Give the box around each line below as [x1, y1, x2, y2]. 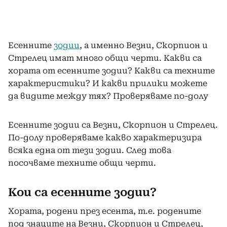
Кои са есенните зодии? [8, 185, 157, 199]
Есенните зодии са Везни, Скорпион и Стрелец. [8, 120, 218, 130]
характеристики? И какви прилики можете [8, 78, 207, 88]
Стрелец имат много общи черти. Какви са [8, 53, 202, 63]
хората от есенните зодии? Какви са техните [8, 65, 215, 75]
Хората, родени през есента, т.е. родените [8, 206, 201, 216]
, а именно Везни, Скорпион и [80, 40, 208, 50]
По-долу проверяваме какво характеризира [8, 132, 202, 142]
